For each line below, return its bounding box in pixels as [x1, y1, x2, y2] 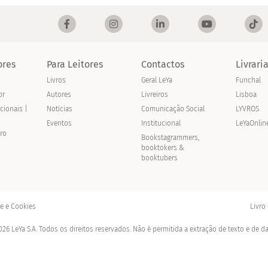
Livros [46, 76, 66, 85]
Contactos [141, 59, 184, 71]
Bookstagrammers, [141, 133, 199, 142]
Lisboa [236, 90, 257, 99]
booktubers [141, 154, 178, 163]
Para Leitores [46, 59, 103, 71]
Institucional [141, 119, 181, 128]
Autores [46, 90, 71, 99]
